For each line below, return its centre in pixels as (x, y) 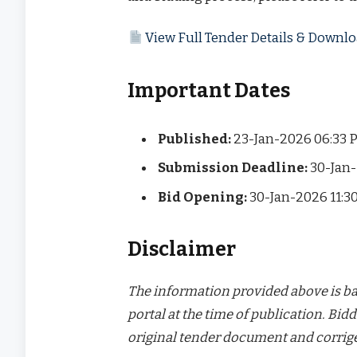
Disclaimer (182, 250)
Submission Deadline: (233, 168)
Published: (195, 139)
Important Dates (209, 90)
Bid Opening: (203, 196)
